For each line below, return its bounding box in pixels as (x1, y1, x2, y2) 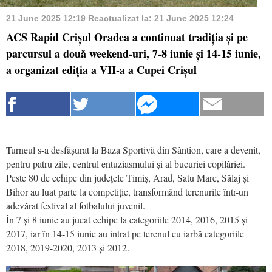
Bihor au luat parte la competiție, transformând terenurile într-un (6, 185, 248, 198)
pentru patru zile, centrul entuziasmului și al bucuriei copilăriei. (6, 157, 245, 170)
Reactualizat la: (88, 13, 154, 23)
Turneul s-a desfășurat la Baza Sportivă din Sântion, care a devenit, (6, 143, 260, 156)
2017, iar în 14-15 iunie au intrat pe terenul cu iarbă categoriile (6, 226, 244, 240)
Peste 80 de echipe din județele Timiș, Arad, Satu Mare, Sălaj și (6, 171, 249, 184)
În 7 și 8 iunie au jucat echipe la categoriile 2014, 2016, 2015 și (6, 212, 248, 226)
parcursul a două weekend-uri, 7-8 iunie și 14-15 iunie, (6, 45, 261, 61)
